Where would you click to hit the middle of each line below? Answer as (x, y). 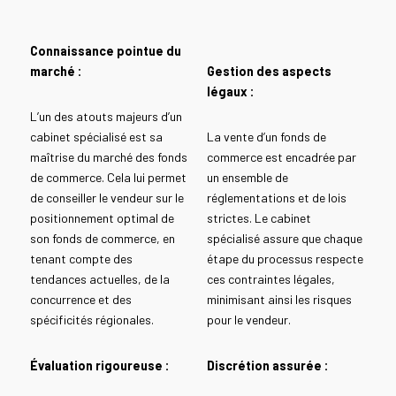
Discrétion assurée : (267, 365)
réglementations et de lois (276, 198)
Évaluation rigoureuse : (99, 365)
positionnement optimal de (102, 218)
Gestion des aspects (269, 72)
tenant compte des (81, 259)
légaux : (230, 92)
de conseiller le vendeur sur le (107, 198)
